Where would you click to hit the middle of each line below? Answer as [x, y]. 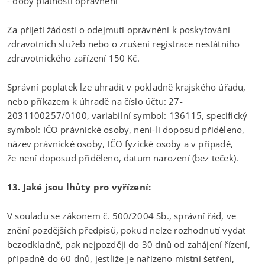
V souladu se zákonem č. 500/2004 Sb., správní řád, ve [122, 216]
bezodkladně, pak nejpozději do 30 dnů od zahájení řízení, [129, 244]
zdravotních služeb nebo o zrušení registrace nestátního [124, 43]
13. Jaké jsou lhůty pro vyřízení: [79, 187]
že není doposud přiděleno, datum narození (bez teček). [123, 158]
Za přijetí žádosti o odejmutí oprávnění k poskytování [119, 29]
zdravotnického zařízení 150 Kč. [73, 58]
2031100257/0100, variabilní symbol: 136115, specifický [127, 115]
